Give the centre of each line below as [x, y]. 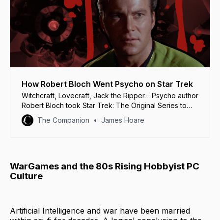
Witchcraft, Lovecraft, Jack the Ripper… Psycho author [110, 95]
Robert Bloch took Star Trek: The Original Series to [104, 105]
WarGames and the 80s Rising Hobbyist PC [105, 166]
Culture [26, 176]
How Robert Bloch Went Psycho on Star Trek [107, 84]
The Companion [63, 120]
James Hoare [123, 120]
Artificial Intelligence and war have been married [100, 211]
